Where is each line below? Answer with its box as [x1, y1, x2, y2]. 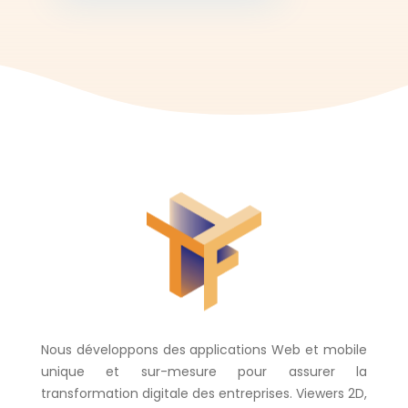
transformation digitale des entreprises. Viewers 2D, [40, 383, 368, 403]
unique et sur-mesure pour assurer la [40, 362, 368, 381]
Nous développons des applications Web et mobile [40, 340, 368, 359]
